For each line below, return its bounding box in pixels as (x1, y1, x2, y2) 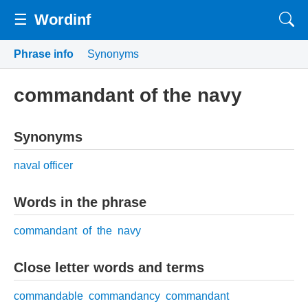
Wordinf (34, 11, 91, 29)
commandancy (89, 289, 160, 302)
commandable (14, 289, 83, 302)
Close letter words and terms (14, 259, 204, 275)
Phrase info (14, 47, 74, 60)
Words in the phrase (14, 194, 146, 210)
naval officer (14, 159, 73, 171)
